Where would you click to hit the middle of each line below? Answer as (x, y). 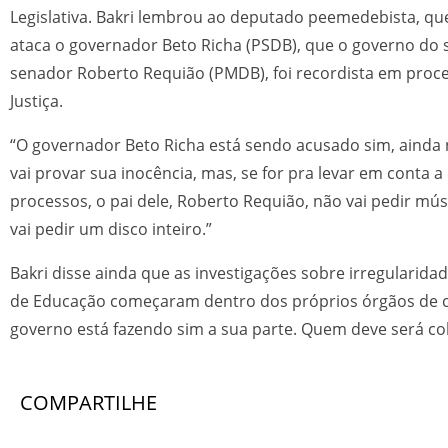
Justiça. (36, 101)
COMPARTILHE (88, 402)
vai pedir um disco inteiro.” (111, 229)
